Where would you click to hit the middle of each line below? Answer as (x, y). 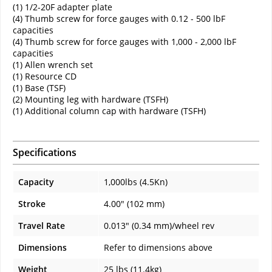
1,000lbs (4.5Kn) (136, 182)
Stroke (32, 204)
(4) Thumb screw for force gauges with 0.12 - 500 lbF (119, 19)
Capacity (36, 182)
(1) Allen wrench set (53, 65)
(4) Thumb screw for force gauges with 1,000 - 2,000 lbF (124, 42)
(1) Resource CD (45, 76)
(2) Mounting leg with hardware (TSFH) (90, 100)
